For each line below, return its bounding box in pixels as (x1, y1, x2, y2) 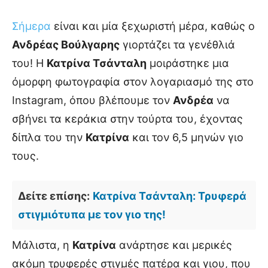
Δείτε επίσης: (18, 190, 90, 203)
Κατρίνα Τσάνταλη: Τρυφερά (93, 190, 246, 203)
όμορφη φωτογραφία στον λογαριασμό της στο (12, 75, 254, 89)
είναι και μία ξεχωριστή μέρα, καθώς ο (51, 20, 255, 33)
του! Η (12, 57, 47, 70)
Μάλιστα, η (12, 239, 72, 252)
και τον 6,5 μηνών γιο (129, 131, 243, 144)
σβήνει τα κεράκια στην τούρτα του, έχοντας (12, 112, 243, 126)
